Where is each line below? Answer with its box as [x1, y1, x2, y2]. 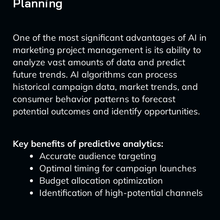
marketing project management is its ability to [12, 44, 201, 55]
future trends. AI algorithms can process [12, 69, 177, 80]
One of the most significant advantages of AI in [12, 32, 207, 43]
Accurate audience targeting [39, 150, 156, 162]
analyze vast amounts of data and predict [12, 56, 185, 68]
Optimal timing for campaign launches [39, 163, 196, 174]
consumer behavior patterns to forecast [12, 93, 175, 105]
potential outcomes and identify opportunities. [12, 106, 200, 117]
